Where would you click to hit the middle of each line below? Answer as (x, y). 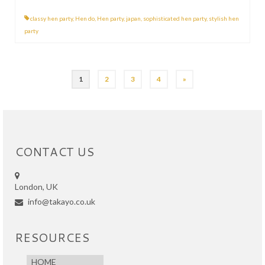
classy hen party (51, 18)
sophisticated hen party (175, 18)
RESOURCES (52, 237)
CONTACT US (54, 151)
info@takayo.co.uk (61, 201)
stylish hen (224, 18)
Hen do (85, 18)
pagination (49, 101)
